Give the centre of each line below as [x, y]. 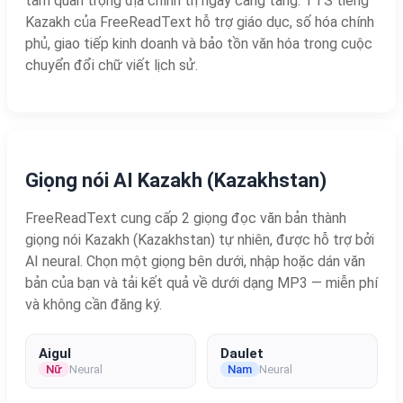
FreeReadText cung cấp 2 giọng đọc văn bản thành [186, 218]
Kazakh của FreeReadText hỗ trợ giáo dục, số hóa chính [200, 22]
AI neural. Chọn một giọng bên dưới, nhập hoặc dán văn [195, 261]
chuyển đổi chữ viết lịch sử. [112, 65]
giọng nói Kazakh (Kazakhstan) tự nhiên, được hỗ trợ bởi [200, 239]
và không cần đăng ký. [94, 304]
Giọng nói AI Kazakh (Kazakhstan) [176, 180]
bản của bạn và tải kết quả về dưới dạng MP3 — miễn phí [201, 282]
